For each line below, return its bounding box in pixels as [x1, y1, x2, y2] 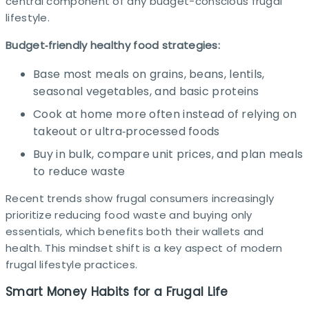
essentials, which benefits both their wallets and [6, 223, 264, 239]
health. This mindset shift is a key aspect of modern [6, 240, 283, 255]
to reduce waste [33, 163, 126, 179]
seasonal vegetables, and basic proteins [33, 83, 259, 99]
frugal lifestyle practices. [6, 257, 138, 272]
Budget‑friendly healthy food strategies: [6, 38, 220, 52]
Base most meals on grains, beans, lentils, [33, 66, 265, 82]
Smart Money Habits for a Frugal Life [6, 283, 228, 300]
